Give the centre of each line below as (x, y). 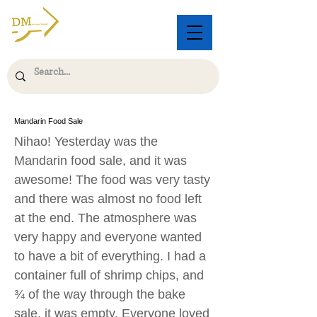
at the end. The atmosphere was (105, 218)
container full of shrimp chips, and (109, 275)
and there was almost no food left (108, 199)
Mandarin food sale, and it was (100, 161)
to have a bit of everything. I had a (110, 256)
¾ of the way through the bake (100, 294)
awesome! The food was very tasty (112, 180)
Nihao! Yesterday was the (86, 142)
